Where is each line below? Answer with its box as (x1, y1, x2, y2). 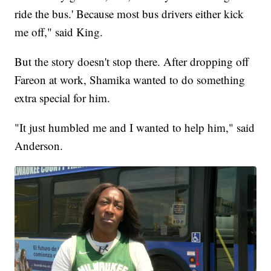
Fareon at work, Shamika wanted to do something (15, 72, 246, 88)
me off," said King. (15, 24, 103, 40)
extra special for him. (15, 90, 111, 106)
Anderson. (15, 138, 64, 154)
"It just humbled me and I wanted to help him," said (15, 120, 255, 135)
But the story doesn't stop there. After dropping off (15, 54, 249, 70)
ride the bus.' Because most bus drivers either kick (15, 6, 244, 22)
